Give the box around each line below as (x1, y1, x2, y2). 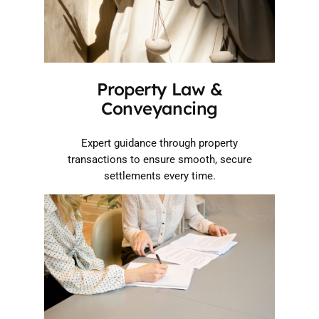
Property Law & (96, 78, 223, 100)
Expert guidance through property (81, 137, 238, 150)
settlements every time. (103, 169, 216, 182)
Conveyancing (101, 97, 218, 119)
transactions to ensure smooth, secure (67, 153, 252, 166)
